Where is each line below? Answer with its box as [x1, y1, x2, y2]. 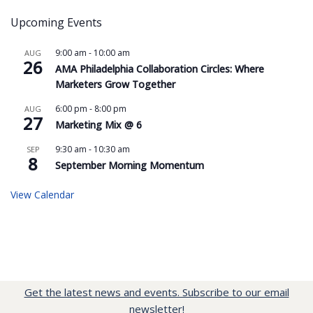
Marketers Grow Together [55, 78, 175, 92]
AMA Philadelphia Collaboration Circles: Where [55, 62, 264, 76]
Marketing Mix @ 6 [55, 118, 142, 132]
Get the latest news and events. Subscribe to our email [24, 285, 289, 300]
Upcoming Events [10, 15, 102, 31]
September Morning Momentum [55, 159, 204, 173]
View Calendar [10, 188, 74, 202]
